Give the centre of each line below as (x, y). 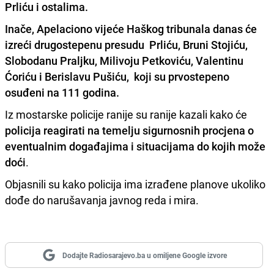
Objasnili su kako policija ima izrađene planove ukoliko (135, 184)
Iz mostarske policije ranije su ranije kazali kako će (126, 114)
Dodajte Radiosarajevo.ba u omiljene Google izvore (144, 255)
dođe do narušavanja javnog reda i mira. (102, 200)
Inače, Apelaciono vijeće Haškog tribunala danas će (131, 28)
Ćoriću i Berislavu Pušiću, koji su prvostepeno (117, 76)
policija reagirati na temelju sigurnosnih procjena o (129, 130)
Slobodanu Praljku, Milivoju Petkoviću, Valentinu (124, 60)
